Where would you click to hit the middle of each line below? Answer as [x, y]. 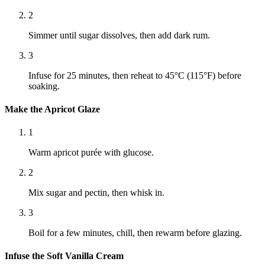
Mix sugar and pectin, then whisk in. [96, 193]
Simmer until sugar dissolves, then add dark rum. [119, 35]
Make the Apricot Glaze [52, 109]
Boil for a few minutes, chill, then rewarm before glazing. [135, 233]
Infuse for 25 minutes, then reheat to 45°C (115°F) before [135, 75]
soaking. [44, 86]
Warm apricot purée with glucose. [91, 153]
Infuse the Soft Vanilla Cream [64, 256]
